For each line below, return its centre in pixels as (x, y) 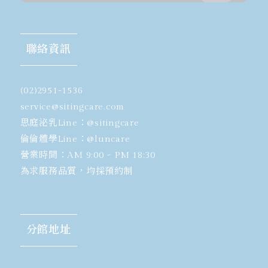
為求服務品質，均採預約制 (77, 171)
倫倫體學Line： (54, 139)
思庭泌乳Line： (54, 123)
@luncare (109, 139)
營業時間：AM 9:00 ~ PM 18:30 (88, 155)
